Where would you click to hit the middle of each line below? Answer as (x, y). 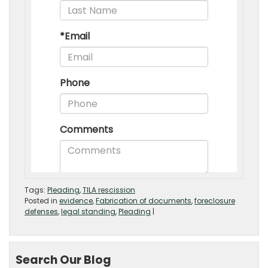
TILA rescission (109, 190)
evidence (76, 201)
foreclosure (215, 201)
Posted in (42, 201)
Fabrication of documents (144, 201)
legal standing (88, 211)
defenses (41, 211)
